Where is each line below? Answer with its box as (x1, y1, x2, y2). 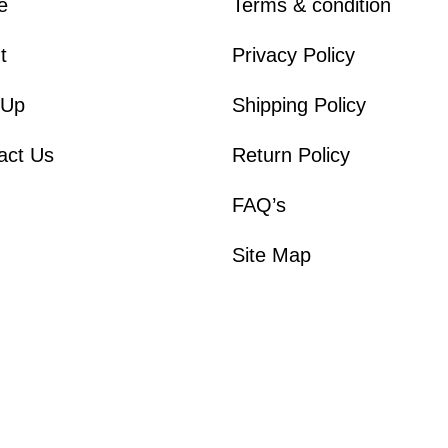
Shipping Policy (231, 94, 366, 116)
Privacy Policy (231, 44, 355, 66)
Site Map (231, 244, 311, 266)
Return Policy (231, 144, 350, 166)
